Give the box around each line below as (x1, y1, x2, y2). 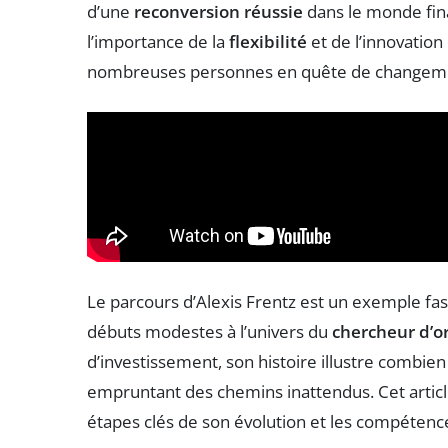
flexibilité (229, 29, 307, 53)
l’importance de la (87, 29, 229, 53)
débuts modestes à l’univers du (87, 320, 332, 344)
